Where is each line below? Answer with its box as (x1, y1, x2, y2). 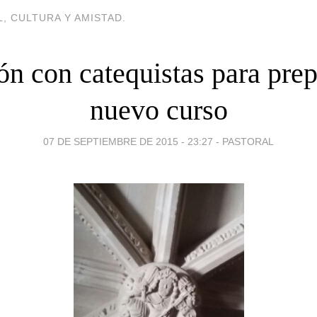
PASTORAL (222, 135, 274, 147)
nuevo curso (89, 93, 228, 126)
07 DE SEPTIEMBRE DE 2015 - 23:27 (43, 135, 213, 147)
